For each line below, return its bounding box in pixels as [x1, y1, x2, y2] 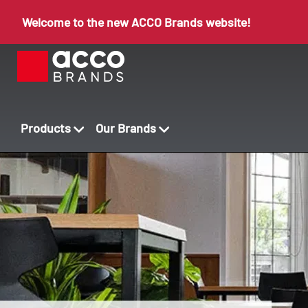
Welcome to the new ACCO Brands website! [22, 14, 251, 30]
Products [21, 120, 71, 135]
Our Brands [96, 120, 156, 135]
